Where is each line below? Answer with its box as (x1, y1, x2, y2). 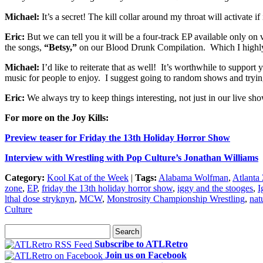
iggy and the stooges (177, 183, 253, 193)
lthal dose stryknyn (5, 193, 75, 204)
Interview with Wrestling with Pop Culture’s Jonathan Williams (5, 152, 258, 163)
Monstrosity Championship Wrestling (107, 193, 245, 204)
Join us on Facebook (105, 249, 187, 260)
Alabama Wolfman (159, 172, 228, 183)
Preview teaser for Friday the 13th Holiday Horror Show (5, 132, 230, 143)
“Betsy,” (44, 42, 77, 52)
